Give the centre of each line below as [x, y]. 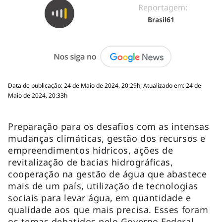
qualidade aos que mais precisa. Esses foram [108, 209]
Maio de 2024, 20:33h [38, 95]
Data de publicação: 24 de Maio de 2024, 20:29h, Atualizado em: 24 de [105, 85]
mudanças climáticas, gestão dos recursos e [107, 138]
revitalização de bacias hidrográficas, [91, 162]
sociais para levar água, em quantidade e [100, 197]
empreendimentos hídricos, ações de [91, 150]
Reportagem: [163, 7]
